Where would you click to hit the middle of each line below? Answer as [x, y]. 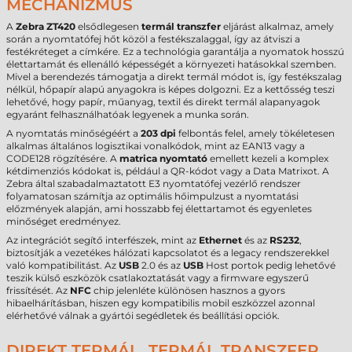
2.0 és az [161, 265]
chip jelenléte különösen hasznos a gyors [188, 290]
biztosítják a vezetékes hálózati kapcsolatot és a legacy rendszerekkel [168, 253]
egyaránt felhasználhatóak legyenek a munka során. [128, 114]
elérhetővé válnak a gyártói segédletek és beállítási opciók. [143, 315]
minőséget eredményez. [64, 221]
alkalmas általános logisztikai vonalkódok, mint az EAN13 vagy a [156, 146]
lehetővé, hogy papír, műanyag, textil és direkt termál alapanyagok [163, 102]
